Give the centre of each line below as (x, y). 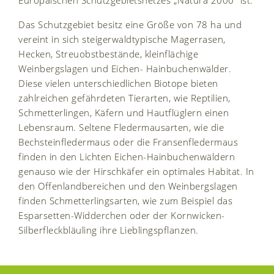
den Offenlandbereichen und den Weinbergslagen (128, 186)
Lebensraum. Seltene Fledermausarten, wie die (121, 128)
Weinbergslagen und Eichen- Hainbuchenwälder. (125, 69)
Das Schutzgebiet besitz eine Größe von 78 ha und (130, 25)
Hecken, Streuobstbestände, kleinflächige (108, 54)
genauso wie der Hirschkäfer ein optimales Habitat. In (136, 172)
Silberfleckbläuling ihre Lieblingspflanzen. (109, 230)
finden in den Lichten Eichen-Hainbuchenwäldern (127, 157)
